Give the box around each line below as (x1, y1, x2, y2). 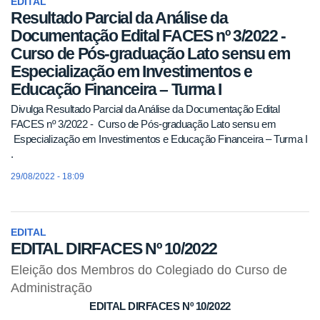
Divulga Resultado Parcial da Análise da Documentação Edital (11, 103, 280, 116)
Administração (11, 280, 92, 295)
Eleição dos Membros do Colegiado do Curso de (11, 262, 287, 277)
